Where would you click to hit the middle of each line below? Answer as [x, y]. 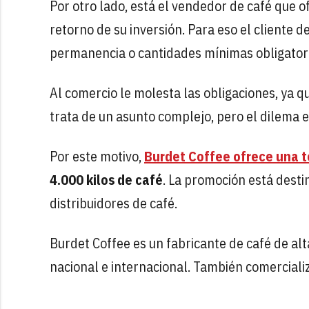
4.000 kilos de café [106, 179]
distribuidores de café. [113, 203]
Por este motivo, [97, 156]
